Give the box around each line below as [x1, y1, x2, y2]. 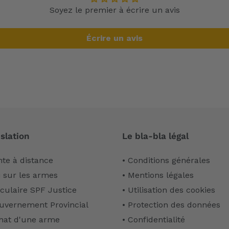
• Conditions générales [122, 155, 210, 165]
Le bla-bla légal [122, 131, 189, 142]
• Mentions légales [122, 170, 194, 180]
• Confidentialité [122, 214, 185, 224]
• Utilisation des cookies [122, 185, 215, 195]
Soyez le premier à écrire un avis [49, 5, 180, 15]
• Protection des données [122, 199, 220, 210]
